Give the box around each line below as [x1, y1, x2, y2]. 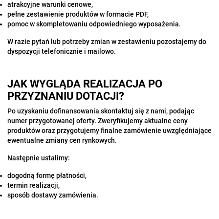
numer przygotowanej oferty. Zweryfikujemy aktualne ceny [7, 117, 188, 125]
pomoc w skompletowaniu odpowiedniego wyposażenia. [7, 20, 181, 28]
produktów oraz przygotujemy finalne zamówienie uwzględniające [7, 127, 212, 134]
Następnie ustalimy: [7, 154, 70, 162]
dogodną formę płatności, [7, 172, 87, 179]
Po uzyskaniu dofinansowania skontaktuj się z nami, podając [7, 107, 194, 115]
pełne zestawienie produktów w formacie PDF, [7, 10, 149, 18]
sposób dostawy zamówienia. [7, 191, 98, 199]
